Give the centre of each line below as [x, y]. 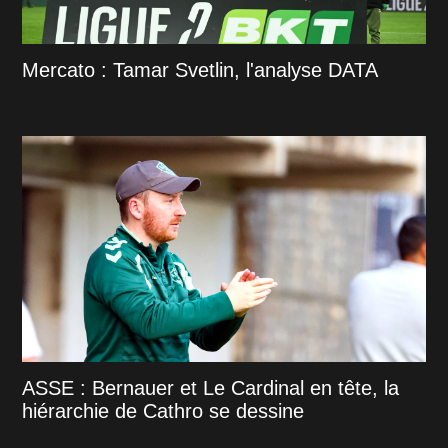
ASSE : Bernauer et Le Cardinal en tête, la [211, 388]
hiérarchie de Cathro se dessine [163, 411]
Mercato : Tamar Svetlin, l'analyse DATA [200, 69]
